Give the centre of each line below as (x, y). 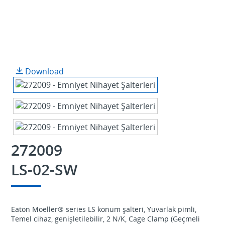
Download (43, 71)
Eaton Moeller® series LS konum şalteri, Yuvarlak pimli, (103, 209)
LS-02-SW (44, 169)
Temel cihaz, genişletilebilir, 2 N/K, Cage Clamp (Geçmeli (105, 218)
